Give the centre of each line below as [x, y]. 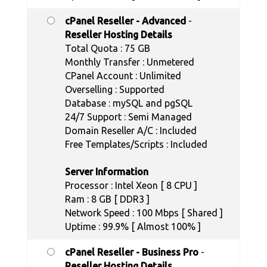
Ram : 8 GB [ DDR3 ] [107, 199]
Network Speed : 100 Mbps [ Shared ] [144, 213]
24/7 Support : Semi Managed [128, 117]
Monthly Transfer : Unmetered [130, 62]
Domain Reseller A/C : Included [131, 131]
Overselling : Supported [115, 90]
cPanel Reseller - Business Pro [132, 252]
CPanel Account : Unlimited [123, 76]
